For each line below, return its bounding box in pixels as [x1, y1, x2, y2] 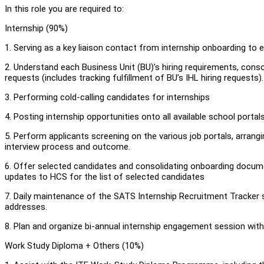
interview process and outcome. [5, 141, 133, 152]
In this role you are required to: [5, 3, 126, 14]
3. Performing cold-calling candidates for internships [5, 91, 210, 103]
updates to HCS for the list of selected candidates [5, 171, 204, 182]
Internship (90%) [5, 22, 68, 34]
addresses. [5, 201, 49, 212]
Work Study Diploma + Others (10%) [5, 240, 146, 251]
